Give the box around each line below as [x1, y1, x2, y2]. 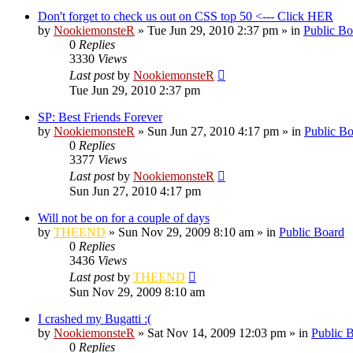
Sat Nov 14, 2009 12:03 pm [147, 325, 286, 340]
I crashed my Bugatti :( [38, 311, 151, 325]
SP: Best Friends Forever [38, 110, 162, 124]
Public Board [279, 225, 344, 239]
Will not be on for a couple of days [38, 210, 210, 225]
